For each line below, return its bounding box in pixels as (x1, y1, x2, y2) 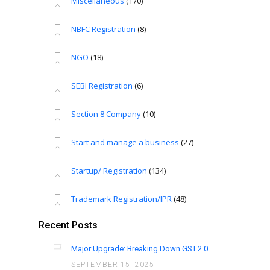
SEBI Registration (71, 80, 133, 92)
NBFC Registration (71, 24, 136, 35)
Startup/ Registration (71, 165, 148, 177)
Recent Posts (39, 219, 98, 231)
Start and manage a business (71, 137, 180, 148)
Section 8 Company (71, 108, 142, 120)
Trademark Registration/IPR (71, 193, 172, 205)
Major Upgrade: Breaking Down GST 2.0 (71, 244, 209, 254)
